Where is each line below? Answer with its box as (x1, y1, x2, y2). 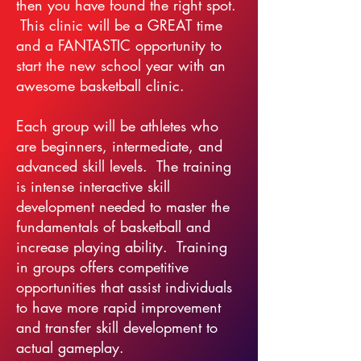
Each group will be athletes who (16, 116, 218, 135)
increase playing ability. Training (16, 237, 227, 256)
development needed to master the (16, 197, 230, 216)
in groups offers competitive (16, 257, 189, 276)
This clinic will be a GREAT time (16, 15, 222, 35)
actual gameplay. (16, 338, 124, 357)
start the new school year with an (16, 56, 226, 75)
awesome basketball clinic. (16, 76, 185, 95)
